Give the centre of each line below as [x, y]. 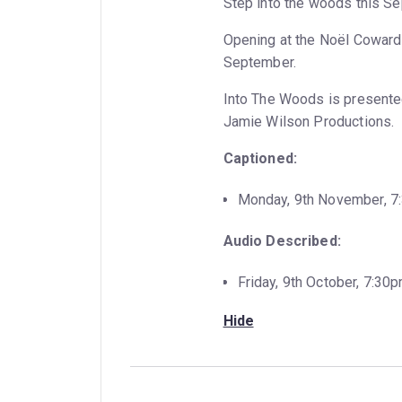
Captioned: [260, 158]
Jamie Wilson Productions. [309, 121]
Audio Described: [282, 240]
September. [260, 62]
